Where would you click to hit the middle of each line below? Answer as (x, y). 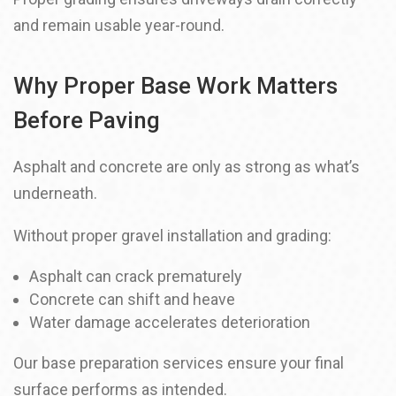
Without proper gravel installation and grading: (172, 236)
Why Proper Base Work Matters (175, 86)
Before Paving (87, 120)
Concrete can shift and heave (132, 299)
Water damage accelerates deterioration (170, 322)
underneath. (55, 193)
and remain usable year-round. (119, 25)
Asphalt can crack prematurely (136, 276)
